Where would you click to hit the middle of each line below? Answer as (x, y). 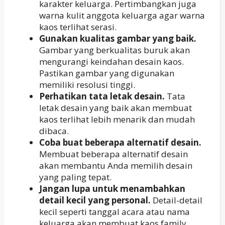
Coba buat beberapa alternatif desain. (120, 142)
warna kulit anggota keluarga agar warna (122, 15)
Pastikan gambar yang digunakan (107, 73)
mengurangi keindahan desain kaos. (111, 62)
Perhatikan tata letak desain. (102, 96)
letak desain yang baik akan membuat (116, 108)
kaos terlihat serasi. (78, 27)
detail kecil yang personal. (95, 200)
